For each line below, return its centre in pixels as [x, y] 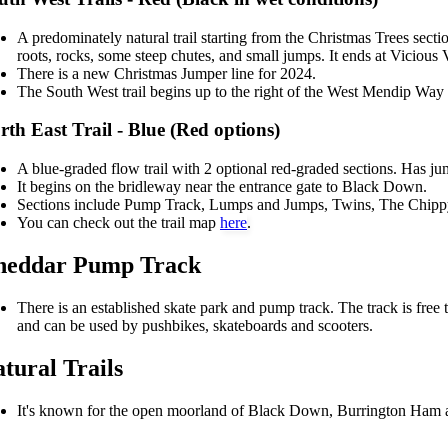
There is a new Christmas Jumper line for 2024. [166, 73]
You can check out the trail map [118, 222]
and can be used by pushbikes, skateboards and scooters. [195, 325]
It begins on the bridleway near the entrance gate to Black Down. [222, 186]
